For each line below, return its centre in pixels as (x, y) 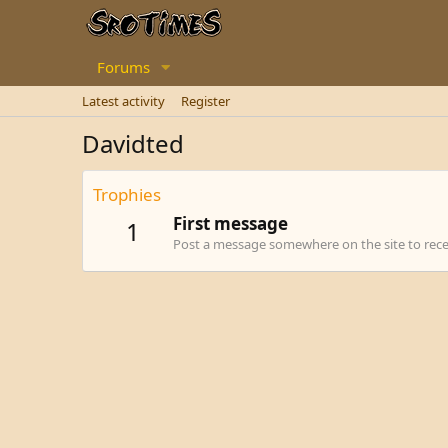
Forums (123, 67)
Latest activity (123, 101)
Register (205, 101)
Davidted (133, 143)
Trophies (127, 194)
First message (230, 224)
